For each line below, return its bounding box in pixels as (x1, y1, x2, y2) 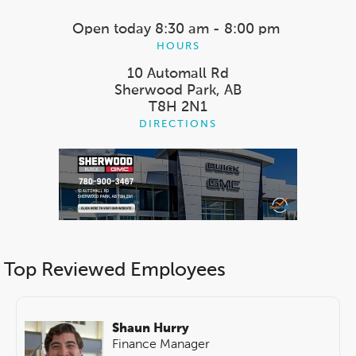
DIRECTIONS (139, 119, 217, 130)
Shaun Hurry (112, 323, 189, 336)
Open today (72, 22, 151, 37)
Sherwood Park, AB (114, 83, 242, 99)
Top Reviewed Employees (4, 261, 226, 281)
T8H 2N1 (149, 100, 207, 115)
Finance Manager (112, 339, 210, 352)
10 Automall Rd (127, 67, 229, 82)
